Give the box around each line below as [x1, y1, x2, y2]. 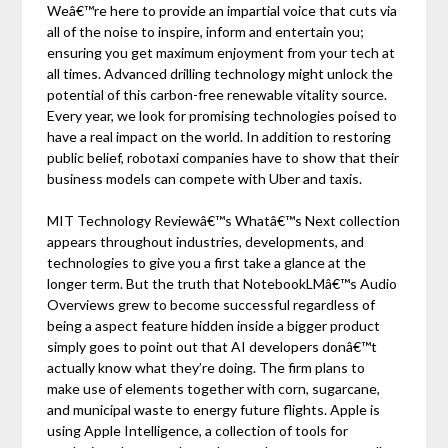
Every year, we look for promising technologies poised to [47, 107, 398, 125]
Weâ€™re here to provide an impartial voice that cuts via [47, 2, 398, 20]
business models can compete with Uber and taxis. [47, 170, 363, 188]
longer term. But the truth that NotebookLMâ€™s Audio [47, 275, 398, 293]
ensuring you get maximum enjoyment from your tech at [47, 44, 396, 62]
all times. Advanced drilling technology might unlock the [47, 65, 394, 83]
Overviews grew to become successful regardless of [47, 296, 376, 314]
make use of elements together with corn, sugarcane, [47, 380, 381, 398]
